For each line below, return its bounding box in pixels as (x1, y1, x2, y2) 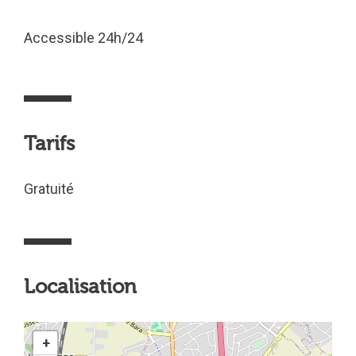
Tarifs (24, 133, 75, 155)
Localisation (24, 276, 137, 298)
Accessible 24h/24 (24, 29, 143, 46)
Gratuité (24, 180, 74, 197)
